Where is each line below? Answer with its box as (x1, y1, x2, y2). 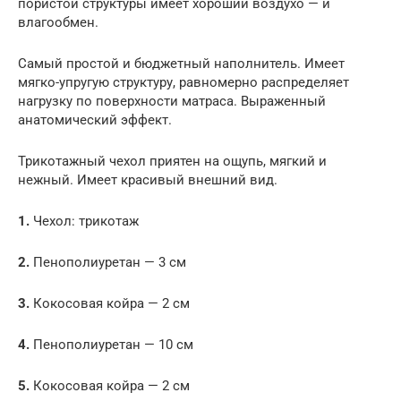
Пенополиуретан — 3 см (33, 253, 186, 270)
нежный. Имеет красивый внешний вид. (18, 171, 277, 188)
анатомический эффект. (18, 111, 172, 128)
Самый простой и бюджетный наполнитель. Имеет (18, 55, 345, 72)
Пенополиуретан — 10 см (33, 336, 193, 353)
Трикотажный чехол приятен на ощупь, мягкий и (18, 152, 327, 169)
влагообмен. (18, 13, 98, 30)
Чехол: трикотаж (33, 212, 139, 229)
